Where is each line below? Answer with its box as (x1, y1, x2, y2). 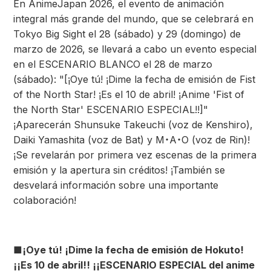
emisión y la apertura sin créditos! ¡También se (13, 164, 225, 176)
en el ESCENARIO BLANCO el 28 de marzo (13, 58, 212, 70)
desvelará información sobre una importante (13, 179, 218, 191)
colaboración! (13, 194, 76, 206)
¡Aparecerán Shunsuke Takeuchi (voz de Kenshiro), (13, 119, 253, 131)
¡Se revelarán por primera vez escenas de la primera (13, 149, 256, 161)
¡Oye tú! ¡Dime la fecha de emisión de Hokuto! (22, 244, 244, 256)
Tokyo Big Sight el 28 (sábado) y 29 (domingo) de (13, 28, 241, 40)
